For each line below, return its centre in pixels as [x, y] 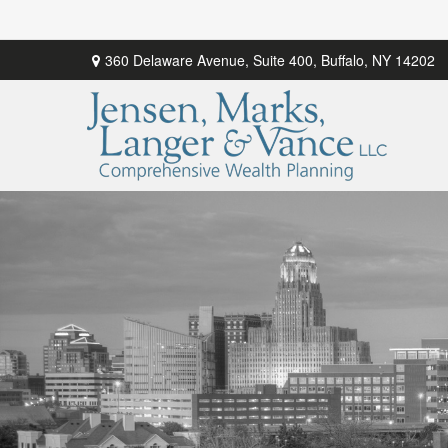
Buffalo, [344, 59]
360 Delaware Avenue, [179, 59]
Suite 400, [285, 59]
